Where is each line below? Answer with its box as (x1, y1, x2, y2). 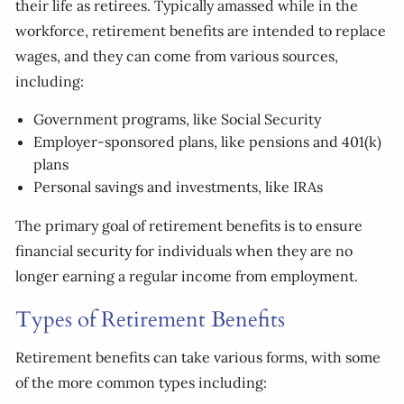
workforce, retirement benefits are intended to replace (15, 22, 387, 41)
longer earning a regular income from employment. (15, 267, 359, 286)
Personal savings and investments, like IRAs (33, 178, 324, 197)
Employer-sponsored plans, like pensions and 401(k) (33, 133, 382, 151)
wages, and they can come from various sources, (15, 47, 339, 66)
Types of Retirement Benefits (15, 305, 286, 335)
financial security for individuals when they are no (15, 242, 353, 261)
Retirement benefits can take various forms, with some (15, 348, 381, 367)
